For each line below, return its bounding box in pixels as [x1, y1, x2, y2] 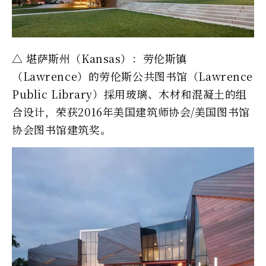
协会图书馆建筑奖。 [12, 122, 112, 137]
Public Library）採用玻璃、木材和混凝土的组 [12, 86, 247, 102]
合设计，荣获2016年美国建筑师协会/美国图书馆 [12, 104, 250, 119]
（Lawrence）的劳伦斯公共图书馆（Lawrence [12, 68, 253, 84]
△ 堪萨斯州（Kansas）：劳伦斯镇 [12, 50, 187, 66]
